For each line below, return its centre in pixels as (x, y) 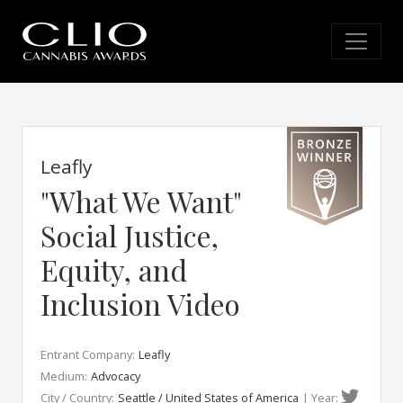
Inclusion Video (140, 304)
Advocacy (116, 376)
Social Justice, (130, 235)
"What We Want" (141, 201)
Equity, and (114, 269)
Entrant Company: (88, 354)
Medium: (64, 376)
